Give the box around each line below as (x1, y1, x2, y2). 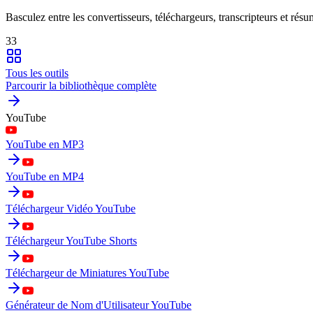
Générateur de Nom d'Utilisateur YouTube (6, 298, 191, 311)
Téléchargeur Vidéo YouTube (6, 202, 136, 214)
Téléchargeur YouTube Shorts (6, 234, 137, 247)
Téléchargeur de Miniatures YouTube (6, 266, 169, 279)
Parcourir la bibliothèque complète (6, 79, 156, 92)
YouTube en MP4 (6, 170, 84, 182)
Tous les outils (6, 66, 68, 79)
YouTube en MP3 (6, 138, 84, 150)
